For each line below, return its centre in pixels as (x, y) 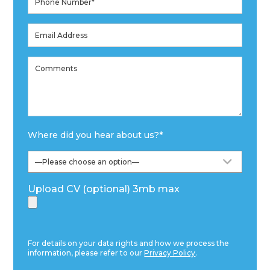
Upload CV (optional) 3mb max (104, 189)
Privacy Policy (170, 253)
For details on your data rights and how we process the (129, 243)
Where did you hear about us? (94, 135)
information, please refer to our (86, 253)
